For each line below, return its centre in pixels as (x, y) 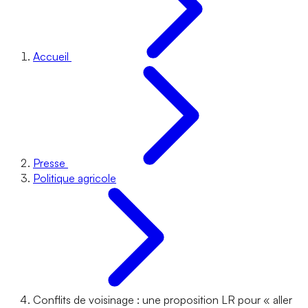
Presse (49, 163)
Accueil (51, 56)
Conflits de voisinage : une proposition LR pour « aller (163, 300)
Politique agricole (75, 178)
